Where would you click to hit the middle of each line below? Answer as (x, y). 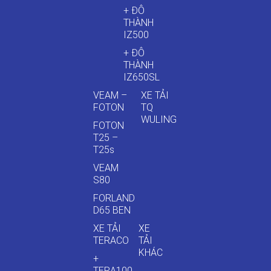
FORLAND (114, 198)
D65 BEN (112, 211)
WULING (159, 120)
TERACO (111, 241)
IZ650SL (142, 77)
